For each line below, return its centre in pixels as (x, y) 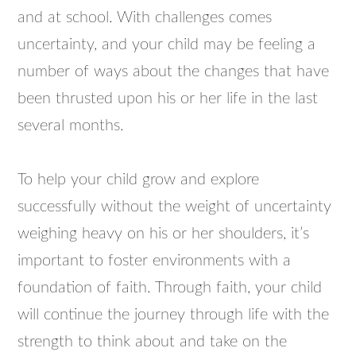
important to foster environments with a (155, 261)
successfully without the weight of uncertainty (175, 207)
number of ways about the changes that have (174, 72)
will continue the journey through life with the (174, 315)
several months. (71, 126)
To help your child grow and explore (139, 180)
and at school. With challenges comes (145, 17)
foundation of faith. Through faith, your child (170, 288)
